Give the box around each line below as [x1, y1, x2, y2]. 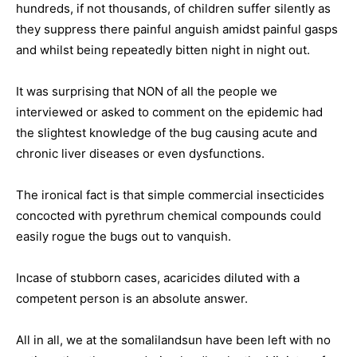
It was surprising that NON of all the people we [16, 84, 277, 99]
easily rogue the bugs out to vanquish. [16, 229, 231, 244]
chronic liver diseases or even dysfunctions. [16, 146, 265, 161]
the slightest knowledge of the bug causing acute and [16, 125, 317, 140]
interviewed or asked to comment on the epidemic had [16, 104, 323, 120]
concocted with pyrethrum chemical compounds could [16, 208, 321, 223]
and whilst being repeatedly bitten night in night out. [16, 42, 310, 57]
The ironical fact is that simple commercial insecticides [16, 187, 324, 202]
